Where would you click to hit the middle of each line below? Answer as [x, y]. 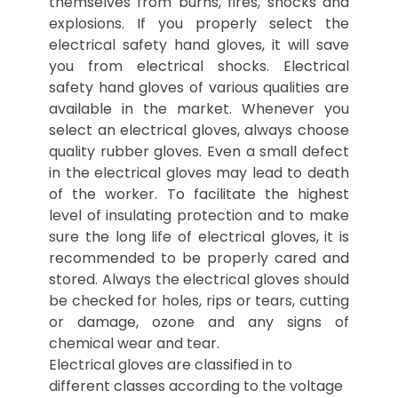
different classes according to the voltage [196, 386]
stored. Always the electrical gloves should [199, 279]
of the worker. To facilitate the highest [199, 194]
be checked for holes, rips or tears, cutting [199, 301]
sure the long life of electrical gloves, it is [199, 237]
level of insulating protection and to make [199, 215]
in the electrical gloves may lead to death [199, 173]
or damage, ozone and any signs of [199, 322]
